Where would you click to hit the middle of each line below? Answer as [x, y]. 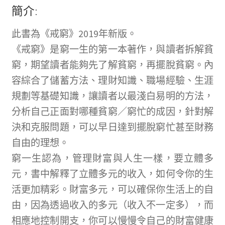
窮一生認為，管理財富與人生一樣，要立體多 [113, 158]
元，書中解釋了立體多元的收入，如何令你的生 [113, 174]
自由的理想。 [40, 142]
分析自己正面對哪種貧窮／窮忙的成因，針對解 [113, 111]
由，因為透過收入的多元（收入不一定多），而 [113, 205]
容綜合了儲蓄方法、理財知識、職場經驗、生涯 [113, 80]
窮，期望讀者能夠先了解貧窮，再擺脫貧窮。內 [113, 65]
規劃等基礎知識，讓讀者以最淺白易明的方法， [113, 96]
